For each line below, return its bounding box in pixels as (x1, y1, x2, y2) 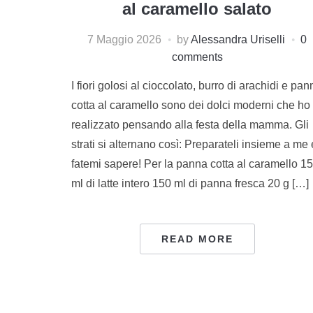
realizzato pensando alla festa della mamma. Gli (71, 118, 309, 131)
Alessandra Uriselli (191, 33, 285, 45)
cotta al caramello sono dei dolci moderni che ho (71, 99, 310, 111)
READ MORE (161, 233, 233, 245)
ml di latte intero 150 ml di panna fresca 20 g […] (71, 177, 309, 189)
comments (171, 50, 223, 63)
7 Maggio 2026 (87, 33, 161, 45)
